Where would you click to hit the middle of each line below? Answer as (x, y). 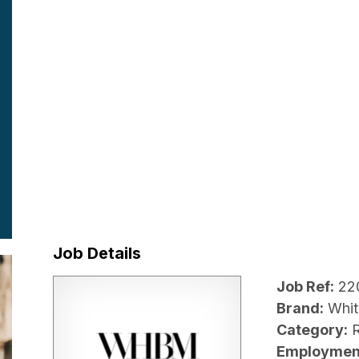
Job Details (97, 253)
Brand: (300, 309)
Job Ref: (305, 287)
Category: (312, 330)
